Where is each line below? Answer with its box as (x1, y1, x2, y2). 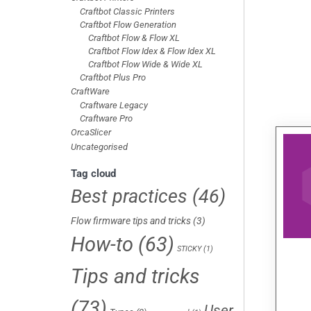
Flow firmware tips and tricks (71, 215, 191, 226)
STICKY (177, 244, 201, 253)
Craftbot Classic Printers (79, 6, 175, 17)
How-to (71, 232, 133, 256)
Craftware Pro (79, 112, 133, 124)
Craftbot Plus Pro (79, 72, 146, 83)
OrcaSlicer (71, 126, 111, 137)
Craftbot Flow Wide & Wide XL (88, 58, 203, 69)
